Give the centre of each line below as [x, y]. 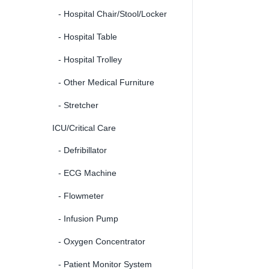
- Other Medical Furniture [106, 82]
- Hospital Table [88, 36]
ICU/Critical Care [84, 128]
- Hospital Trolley [90, 59]
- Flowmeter [81, 195]
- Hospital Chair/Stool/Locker [113, 14]
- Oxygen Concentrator [102, 241]
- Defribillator [83, 150]
